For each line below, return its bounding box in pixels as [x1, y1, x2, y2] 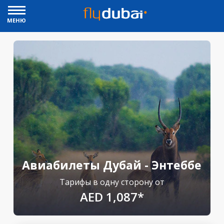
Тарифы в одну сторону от [59, 176, 164, 187]
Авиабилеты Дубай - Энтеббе [22, 157, 202, 173]
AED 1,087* [79, 188, 144, 205]
